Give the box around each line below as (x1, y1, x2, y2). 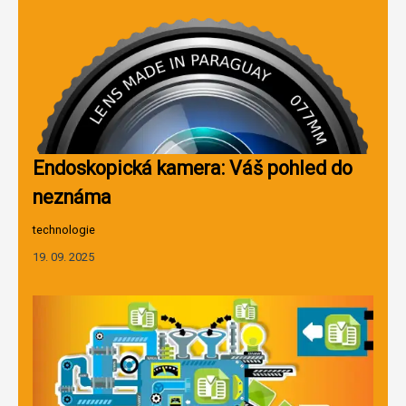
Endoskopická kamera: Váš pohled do (33, 156, 353, 179)
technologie (33, 222, 95, 237)
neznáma (33, 185, 111, 208)
